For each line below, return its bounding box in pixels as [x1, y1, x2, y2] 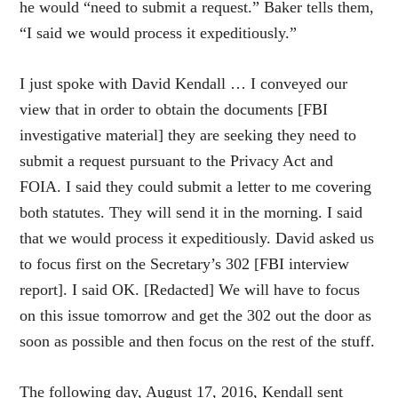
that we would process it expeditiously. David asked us [20, 228, 375, 247]
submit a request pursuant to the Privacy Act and [20, 151, 334, 170]
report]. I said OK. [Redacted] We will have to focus [20, 280, 361, 298]
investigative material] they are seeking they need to [20, 125, 357, 144]
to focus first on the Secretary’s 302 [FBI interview [20, 254, 350, 273]
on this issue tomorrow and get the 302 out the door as [20, 306, 372, 324]
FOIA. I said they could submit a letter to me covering [20, 177, 372, 195]
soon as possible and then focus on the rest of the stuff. [20, 331, 376, 350]
